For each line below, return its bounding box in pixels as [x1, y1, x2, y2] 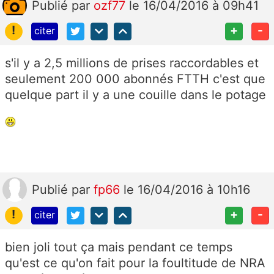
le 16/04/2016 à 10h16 [124, 182, 250, 198]
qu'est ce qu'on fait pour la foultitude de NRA [5, 256, 265, 271]
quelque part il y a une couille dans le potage [5, 87, 266, 103]
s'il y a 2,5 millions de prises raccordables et [5, 56, 259, 71]
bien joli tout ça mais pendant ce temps [5, 240, 232, 255]
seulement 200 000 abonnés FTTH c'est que [5, 72, 265, 87]
